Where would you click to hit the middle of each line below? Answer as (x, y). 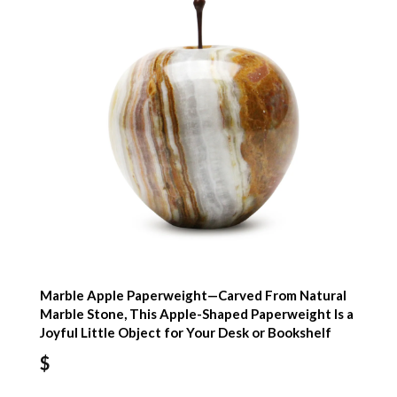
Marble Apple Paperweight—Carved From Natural (194, 296)
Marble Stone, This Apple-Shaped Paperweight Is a (197, 314)
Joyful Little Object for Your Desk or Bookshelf (186, 333)
